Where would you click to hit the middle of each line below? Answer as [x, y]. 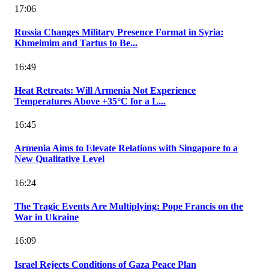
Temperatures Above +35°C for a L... [90, 101]
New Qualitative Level [59, 159]
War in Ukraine [47, 217]
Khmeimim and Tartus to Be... [76, 43]
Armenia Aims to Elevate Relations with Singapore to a [126, 148]
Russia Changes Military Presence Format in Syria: [119, 32]
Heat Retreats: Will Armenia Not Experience [105, 90]
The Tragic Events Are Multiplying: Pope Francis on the [129, 206]
